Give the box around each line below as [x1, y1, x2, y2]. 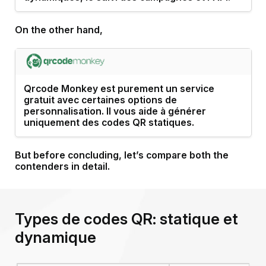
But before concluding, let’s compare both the [14, 149, 229, 161]
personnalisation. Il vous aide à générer [23, 105, 206, 117]
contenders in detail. [14, 160, 110, 172]
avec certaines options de [56, 94, 177, 106]
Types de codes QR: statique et [14, 209, 238, 228]
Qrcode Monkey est [23, 83, 118, 94]
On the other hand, [14, 24, 103, 36]
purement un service [117, 83, 214, 94]
